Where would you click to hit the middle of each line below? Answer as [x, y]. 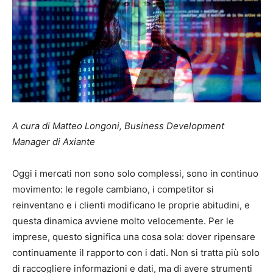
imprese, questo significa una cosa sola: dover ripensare [134, 236]
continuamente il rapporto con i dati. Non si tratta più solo [136, 252]
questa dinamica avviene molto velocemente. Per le [123, 221]
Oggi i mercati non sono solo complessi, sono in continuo [135, 173]
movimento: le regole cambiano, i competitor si [113, 189]
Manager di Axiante [54, 141]
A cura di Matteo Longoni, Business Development [118, 126]
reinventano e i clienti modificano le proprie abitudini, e [131, 205]
